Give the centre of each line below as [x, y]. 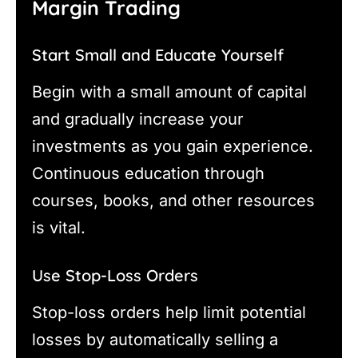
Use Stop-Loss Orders [115, 275]
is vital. [59, 227]
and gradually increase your [138, 119]
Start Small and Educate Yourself [158, 54]
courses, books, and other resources [173, 200]
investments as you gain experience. [173, 146]
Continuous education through [148, 173]
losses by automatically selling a [155, 339]
